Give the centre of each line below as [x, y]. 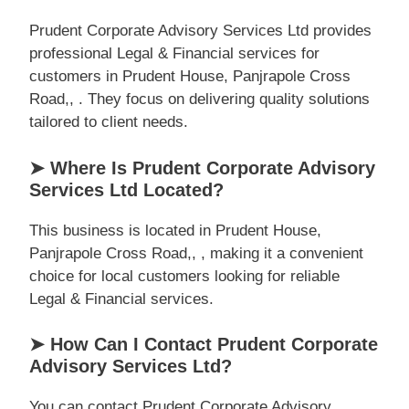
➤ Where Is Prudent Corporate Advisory [202, 168]
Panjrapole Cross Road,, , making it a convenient [196, 253]
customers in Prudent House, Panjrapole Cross [190, 76]
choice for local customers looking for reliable [184, 276]
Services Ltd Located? [126, 189]
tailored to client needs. [109, 122]
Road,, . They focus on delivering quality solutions [199, 99]
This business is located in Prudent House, [175, 230]
